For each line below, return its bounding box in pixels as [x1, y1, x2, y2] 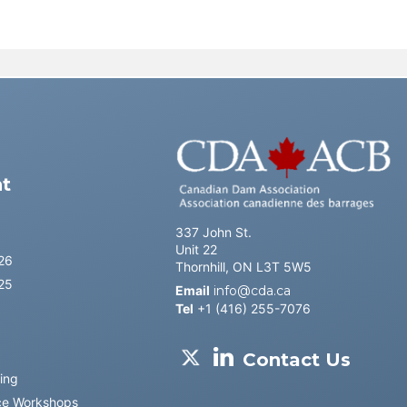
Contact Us [243, 349, 352, 371]
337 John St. [175, 224, 253, 240]
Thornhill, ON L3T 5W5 [175, 259, 313, 274]
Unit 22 [175, 242, 218, 257]
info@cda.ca [213, 283, 292, 299]
